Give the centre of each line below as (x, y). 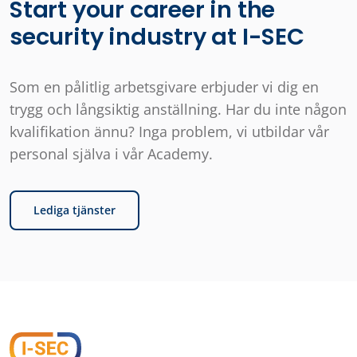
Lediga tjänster (75, 210)
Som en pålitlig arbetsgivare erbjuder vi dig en (164, 86)
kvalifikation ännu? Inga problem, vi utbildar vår (169, 131)
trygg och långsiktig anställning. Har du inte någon (178, 109)
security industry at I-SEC (157, 36)
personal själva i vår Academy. (111, 153)
